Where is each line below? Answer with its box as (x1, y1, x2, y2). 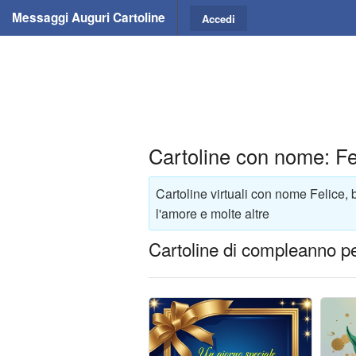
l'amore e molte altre (156, 203, 269, 222)
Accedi (202, 10, 235, 26)
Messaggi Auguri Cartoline (12, 9, 165, 26)
